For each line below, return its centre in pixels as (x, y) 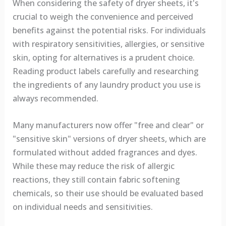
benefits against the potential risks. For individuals (109, 31)
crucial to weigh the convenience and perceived (103, 17)
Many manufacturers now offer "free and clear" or (108, 125)
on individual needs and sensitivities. (82, 207)
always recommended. (55, 99)
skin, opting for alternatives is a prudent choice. (103, 58)
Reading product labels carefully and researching (105, 71)
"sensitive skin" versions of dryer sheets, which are (109, 138)
